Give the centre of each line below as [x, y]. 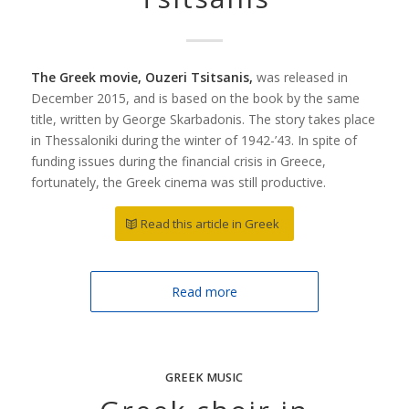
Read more [204, 292]
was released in [302, 78]
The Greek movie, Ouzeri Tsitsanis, [143, 78]
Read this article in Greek [210, 224]
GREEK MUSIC [204, 378]
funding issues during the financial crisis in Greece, [178, 162]
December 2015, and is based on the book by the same [195, 99]
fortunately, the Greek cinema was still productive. [178, 183]
